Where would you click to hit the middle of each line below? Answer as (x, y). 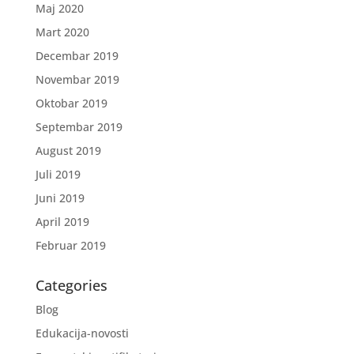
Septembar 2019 (79, 127)
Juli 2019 (58, 175)
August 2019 (68, 151)
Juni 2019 (60, 198)
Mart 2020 (62, 32)
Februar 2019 (70, 246)
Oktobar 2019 (71, 104)
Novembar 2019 (77, 80)
